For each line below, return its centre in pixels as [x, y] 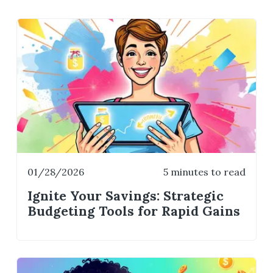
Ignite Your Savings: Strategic [126, 196]
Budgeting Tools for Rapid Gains [134, 211]
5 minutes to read [204, 172]
